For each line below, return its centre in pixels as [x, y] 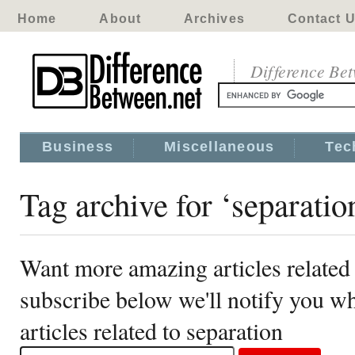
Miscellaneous [219, 147]
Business [78, 147]
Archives [214, 19]
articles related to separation [151, 330]
